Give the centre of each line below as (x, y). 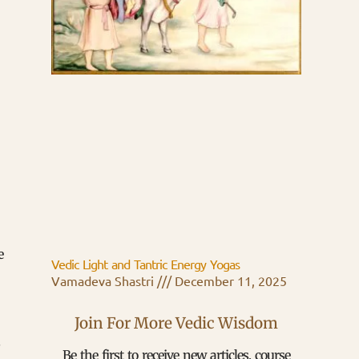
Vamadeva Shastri (104, 282)
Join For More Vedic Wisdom (176, 323)
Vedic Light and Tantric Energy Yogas (145, 265)
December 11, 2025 (229, 282)
